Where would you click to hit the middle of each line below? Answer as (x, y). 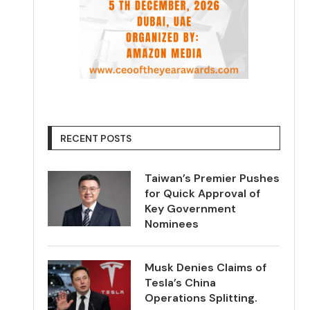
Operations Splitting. (201, 298)
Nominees (172, 224)
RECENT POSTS (96, 138)
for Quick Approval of (203, 193)
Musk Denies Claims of (206, 267)
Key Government (191, 209)
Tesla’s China (181, 283)
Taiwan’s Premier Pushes (212, 178)
